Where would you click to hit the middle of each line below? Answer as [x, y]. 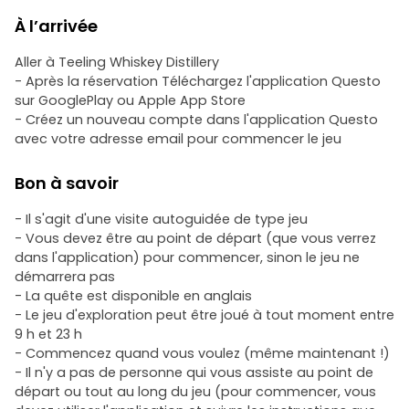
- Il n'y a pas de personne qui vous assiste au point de [194, 372]
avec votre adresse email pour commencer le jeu [178, 139]
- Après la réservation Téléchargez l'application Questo [198, 81]
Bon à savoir [67, 183]
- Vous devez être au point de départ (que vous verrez [195, 238]
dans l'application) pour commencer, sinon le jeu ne [187, 257]
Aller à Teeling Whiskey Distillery [117, 62]
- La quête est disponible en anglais [133, 296]
